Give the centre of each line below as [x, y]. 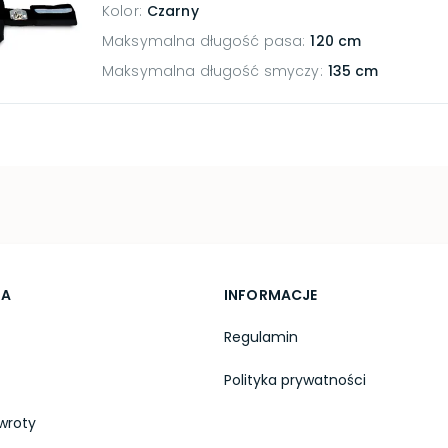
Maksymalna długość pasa [202, 41]
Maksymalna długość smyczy [211, 71]
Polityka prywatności [294, 380]
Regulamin [260, 337]
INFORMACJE [270, 295]
